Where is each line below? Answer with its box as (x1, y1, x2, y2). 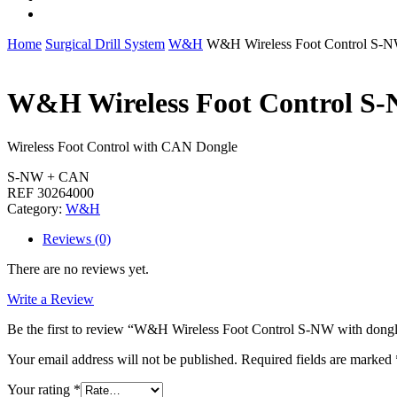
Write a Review (7, 291, 94, 307)
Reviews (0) (43, 230, 111, 246)
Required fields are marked (241, 351, 395, 367)
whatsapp (42, 5, 95, 20)
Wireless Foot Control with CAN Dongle (7, 138, 237, 154)
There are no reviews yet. (7, 261, 149, 276)
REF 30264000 (7, 184, 94, 200)
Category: (7, 200, 66, 216)
